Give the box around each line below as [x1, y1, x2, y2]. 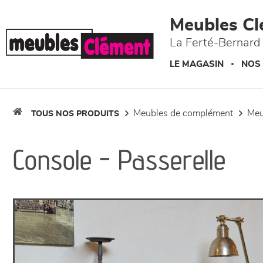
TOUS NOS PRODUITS [31, 110, 119, 118]
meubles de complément [141, 109, 233, 118]
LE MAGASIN [170, 60, 224, 69]
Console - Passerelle [13, 143, 225, 176]
